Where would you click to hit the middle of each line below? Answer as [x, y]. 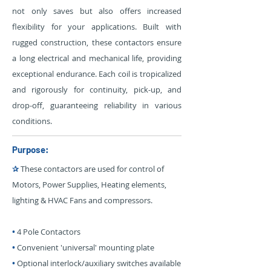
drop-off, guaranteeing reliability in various [97, 105]
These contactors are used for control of [91, 169]
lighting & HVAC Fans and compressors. [82, 200]
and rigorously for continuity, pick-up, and [97, 90]
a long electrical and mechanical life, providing [97, 58]
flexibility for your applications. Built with [97, 27]
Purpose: [30, 149]
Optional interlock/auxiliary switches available [98, 263]
